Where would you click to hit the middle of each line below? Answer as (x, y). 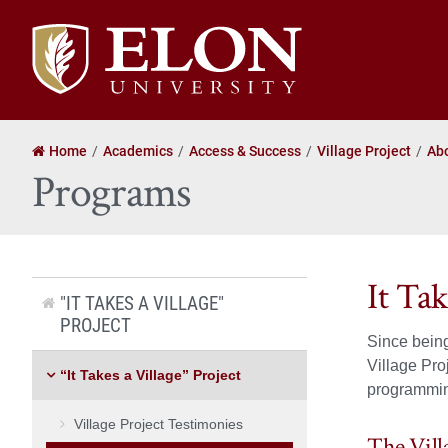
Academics (138, 150)
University (65, 57)
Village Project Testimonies (158, 423)
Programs (111, 192)
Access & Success (245, 150)
